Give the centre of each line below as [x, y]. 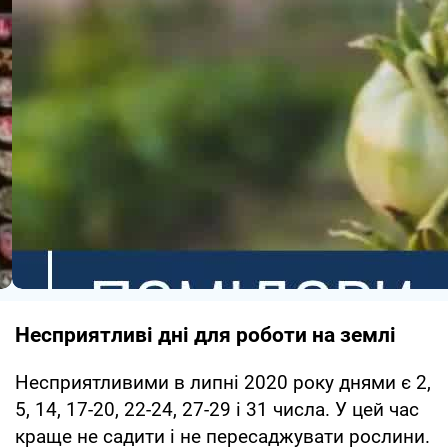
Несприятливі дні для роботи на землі [205, 334]
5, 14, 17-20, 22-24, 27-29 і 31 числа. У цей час [217, 409]
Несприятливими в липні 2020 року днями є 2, [223, 382]
